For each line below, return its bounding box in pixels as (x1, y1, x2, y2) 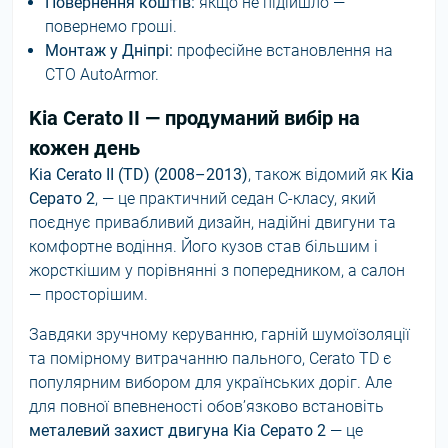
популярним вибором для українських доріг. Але (29, 373, 392, 392)
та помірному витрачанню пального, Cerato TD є (29, 349, 392, 368)
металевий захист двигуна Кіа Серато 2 (29, 421, 326, 440)
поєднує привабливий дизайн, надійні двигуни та (29, 213, 396, 232)
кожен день (29, 136, 140, 160)
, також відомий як (248, 165, 391, 184)
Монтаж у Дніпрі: (45, 41, 173, 60)
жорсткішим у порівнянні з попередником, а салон (29, 261, 405, 280)
